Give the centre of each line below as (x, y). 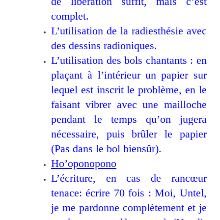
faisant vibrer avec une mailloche (129, 105)
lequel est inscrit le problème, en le (129, 90)
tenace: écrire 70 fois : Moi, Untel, (129, 193)
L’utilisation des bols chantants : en (129, 60)
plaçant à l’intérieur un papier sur (129, 75)
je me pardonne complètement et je (129, 208)
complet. (70, 16)
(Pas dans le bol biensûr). (106, 149)
